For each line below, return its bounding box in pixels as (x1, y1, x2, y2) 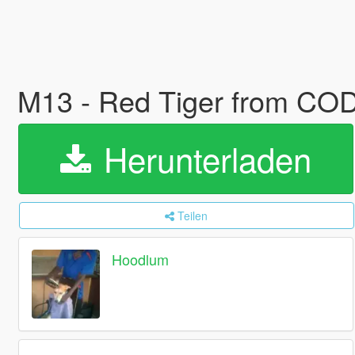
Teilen (177, 208, 208, 223)
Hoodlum (112, 249, 170, 270)
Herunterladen (94, 135, 311, 182)
